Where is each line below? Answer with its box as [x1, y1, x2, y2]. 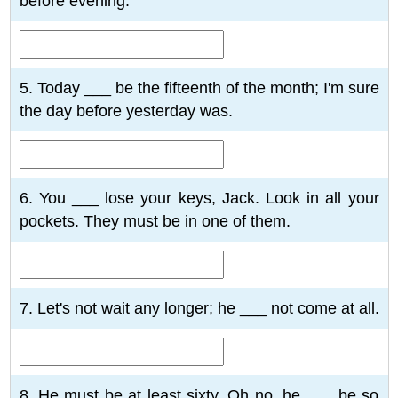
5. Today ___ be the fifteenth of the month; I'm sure [19, 78, 379, 97]
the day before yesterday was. [19, 101, 233, 120]
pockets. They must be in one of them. [19, 211, 291, 230]
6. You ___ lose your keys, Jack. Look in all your [19, 188, 379, 207]
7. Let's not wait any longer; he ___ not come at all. [19, 298, 379, 317]
